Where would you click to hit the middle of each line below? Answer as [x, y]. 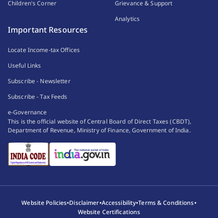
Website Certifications [109, 212]
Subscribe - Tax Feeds [38, 97]
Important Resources [48, 30]
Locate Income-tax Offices [44, 50]
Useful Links [25, 66]
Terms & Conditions [166, 202]
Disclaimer [84, 202]
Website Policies [44, 202]
